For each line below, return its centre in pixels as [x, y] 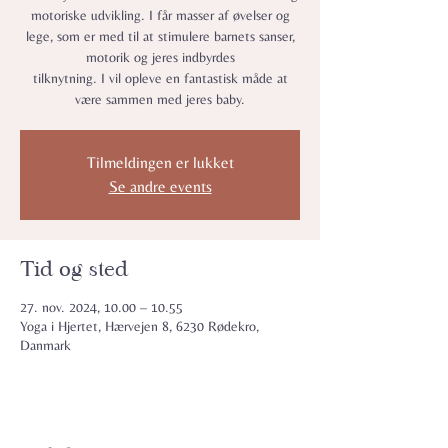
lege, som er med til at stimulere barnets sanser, [160, 36]
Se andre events [160, 186]
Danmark [45, 345]
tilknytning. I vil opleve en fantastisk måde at [160, 78]
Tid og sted [74, 269]
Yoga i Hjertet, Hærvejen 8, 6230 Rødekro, [139, 326]
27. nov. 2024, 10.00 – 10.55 [101, 307]
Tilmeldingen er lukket [160, 162]
